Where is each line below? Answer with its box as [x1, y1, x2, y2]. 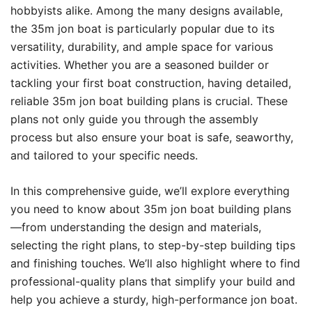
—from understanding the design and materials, [10, 220, 261, 234]
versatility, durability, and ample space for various [10, 40, 273, 54]
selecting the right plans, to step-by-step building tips [10, 238, 295, 252]
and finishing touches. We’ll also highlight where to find [10, 256, 300, 270]
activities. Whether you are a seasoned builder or [10, 58, 269, 72]
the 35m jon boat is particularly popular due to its [10, 22, 274, 36]
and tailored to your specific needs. [10, 148, 198, 162]
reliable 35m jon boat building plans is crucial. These [10, 94, 288, 108]
